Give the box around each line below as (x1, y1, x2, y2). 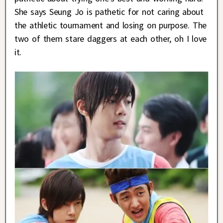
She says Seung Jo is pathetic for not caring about (14, 6, 204, 18)
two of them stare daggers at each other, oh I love (14, 33, 207, 45)
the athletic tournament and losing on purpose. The (14, 19, 207, 31)
